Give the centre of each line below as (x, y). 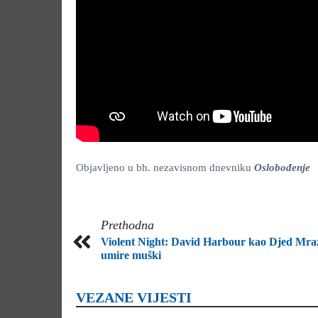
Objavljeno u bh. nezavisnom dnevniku (165, 168)
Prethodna (127, 225)
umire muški (131, 255)
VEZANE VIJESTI (134, 297)
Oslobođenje (282, 168)
